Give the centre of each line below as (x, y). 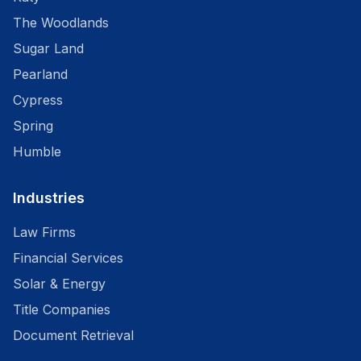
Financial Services (68, 258)
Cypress (38, 100)
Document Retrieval (73, 335)
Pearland (40, 74)
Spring (33, 126)
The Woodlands (61, 23)
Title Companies (62, 309)
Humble (37, 151)
